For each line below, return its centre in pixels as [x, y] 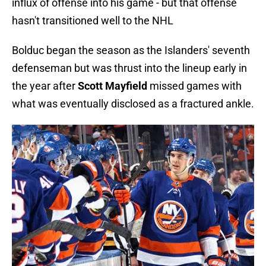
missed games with [194, 86]
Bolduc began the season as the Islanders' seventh [131, 50]
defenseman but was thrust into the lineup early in [129, 68]
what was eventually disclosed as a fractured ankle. [133, 104]
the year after [45, 86]
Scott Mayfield [113, 86]
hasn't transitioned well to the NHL [93, 21]
